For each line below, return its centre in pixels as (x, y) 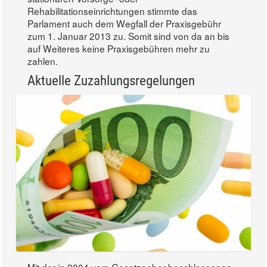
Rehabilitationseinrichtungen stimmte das (112, 10)
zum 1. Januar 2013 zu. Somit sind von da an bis (128, 35)
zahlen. (43, 60)
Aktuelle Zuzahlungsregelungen (111, 80)
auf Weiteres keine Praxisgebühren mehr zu (119, 48)
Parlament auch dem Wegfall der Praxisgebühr (124, 23)
